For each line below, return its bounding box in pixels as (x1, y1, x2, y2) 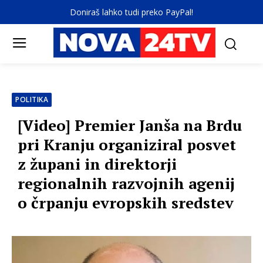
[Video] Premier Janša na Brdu (18, 115, 242, 136)
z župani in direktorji (18, 154, 177, 174)
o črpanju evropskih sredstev (18, 193, 234, 213)
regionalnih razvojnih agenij (18, 173, 235, 194)
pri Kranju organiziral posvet (18, 134, 236, 155)
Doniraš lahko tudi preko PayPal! (70, 6, 193, 18)
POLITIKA (15, 95, 48, 105)
